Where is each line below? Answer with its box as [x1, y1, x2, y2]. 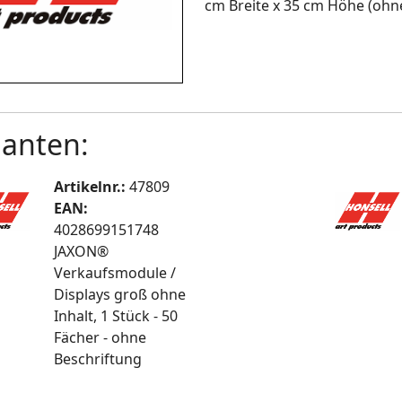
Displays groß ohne [54, 284, 187, 305]
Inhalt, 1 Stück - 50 [54, 306, 179, 327]
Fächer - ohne [54, 328, 147, 348]
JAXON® [54, 241, 109, 262]
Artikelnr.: [54, 177, 130, 197]
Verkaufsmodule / [54, 263, 177, 284]
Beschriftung [54, 349, 143, 370]
